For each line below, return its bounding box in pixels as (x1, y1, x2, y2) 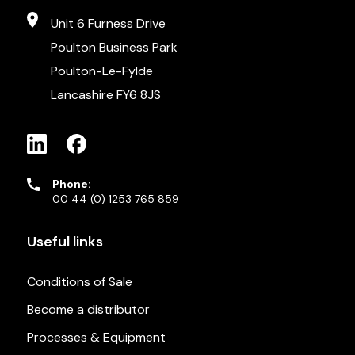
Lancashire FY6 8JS (50, 86, 161, 104)
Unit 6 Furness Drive (50, 15, 166, 32)
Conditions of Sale (26, 273, 132, 291)
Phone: (52, 177, 91, 192)
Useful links (26, 232, 103, 252)
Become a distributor (26, 301, 150, 319)
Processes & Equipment (26, 329, 166, 346)
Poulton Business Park (50, 39, 177, 56)
